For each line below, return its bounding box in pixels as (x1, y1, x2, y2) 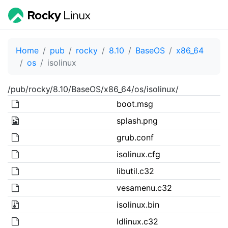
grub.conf (116, 132, 154, 142)
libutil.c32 (116, 165, 154, 176)
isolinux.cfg (116, 149, 160, 159)
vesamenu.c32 (116, 182, 172, 193)
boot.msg (116, 98, 153, 109)
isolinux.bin (116, 199, 159, 210)
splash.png (116, 115, 158, 126)
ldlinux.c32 (116, 216, 158, 226)
